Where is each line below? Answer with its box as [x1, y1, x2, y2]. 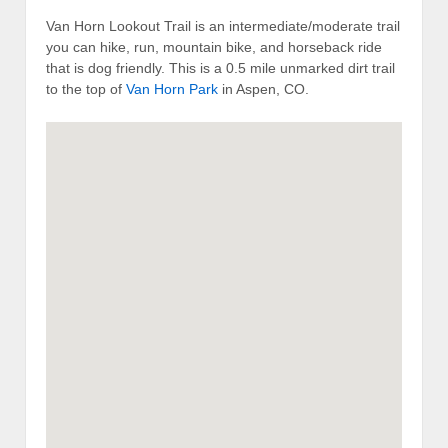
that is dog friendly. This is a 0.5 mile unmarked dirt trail [46, 59, 395, 76]
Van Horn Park [126, 80, 218, 97]
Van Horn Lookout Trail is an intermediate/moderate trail [46, 17, 400, 34]
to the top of [46, 80, 126, 97]
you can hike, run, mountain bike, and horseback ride [46, 38, 382, 55]
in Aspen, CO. [218, 80, 309, 97]
